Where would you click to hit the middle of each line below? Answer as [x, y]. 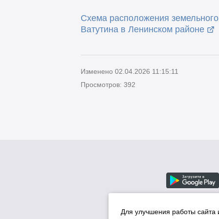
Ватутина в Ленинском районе [142, 30]
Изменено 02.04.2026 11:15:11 [129, 71]
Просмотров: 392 [108, 84]
